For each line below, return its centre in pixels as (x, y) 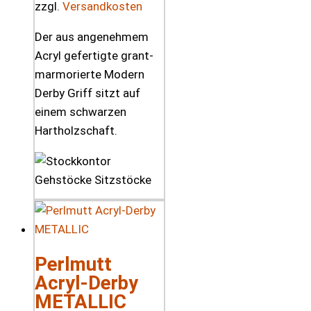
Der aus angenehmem (92, 36)
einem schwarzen (81, 111)
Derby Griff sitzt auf (87, 93)
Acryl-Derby (86, 283)
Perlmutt (73, 264)
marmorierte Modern (90, 74)
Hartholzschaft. (76, 130)
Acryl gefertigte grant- (94, 55)
